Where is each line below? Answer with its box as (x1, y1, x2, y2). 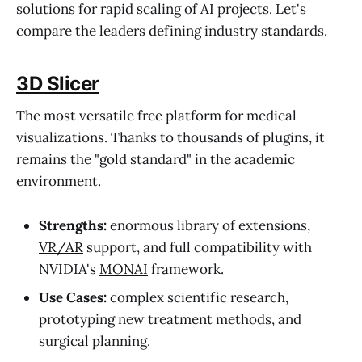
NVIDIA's (39, 259, 99, 278)
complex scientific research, (107, 288, 288, 306)
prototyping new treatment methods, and (39, 309, 301, 328)
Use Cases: (39, 288, 107, 306)
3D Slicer (16, 71, 99, 95)
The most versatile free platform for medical (16, 107, 297, 125)
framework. (148, 259, 224, 278)
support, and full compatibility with (83, 238, 312, 256)
